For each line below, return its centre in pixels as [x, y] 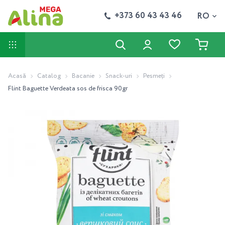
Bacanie [83, 76]
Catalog [49, 76]
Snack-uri [119, 76]
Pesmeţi [154, 76]
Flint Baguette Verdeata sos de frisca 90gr [68, 89]
